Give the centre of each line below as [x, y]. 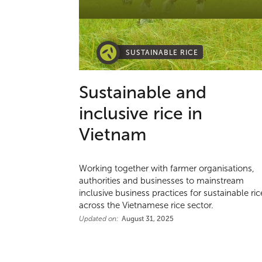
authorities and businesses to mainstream [162, 181]
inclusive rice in [141, 113]
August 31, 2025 [148, 219]
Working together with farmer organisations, [167, 169]
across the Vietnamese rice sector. [146, 206]
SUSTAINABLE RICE [162, 53]
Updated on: [99, 219]
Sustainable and [143, 92]
